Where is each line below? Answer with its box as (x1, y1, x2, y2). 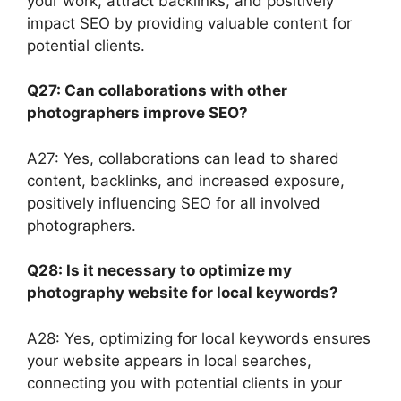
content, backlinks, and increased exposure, (27, 171, 345, 190)
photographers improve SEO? (27, 104, 248, 123)
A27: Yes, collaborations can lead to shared (27, 149, 339, 167)
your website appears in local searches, (27, 351, 311, 370)
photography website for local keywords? (27, 284, 338, 303)
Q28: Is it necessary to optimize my (27, 261, 292, 280)
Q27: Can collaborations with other (27, 81, 287, 100)
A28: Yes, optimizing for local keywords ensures (27, 328, 371, 347)
